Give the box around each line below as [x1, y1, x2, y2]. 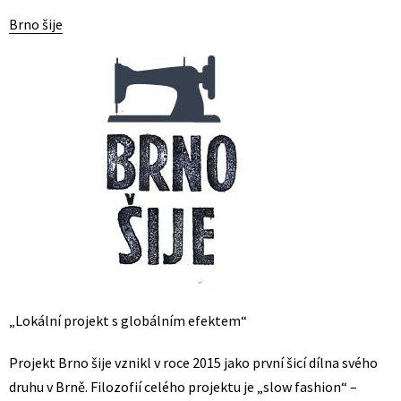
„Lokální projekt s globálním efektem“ [9, 311, 247, 329]
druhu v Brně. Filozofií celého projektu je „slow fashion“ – [9, 378, 357, 396]
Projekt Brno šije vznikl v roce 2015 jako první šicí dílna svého [9, 354, 378, 371]
